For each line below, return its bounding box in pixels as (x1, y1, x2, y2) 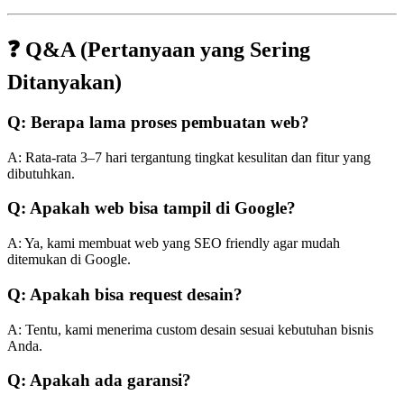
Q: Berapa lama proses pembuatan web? (7, 112, 309, 132)
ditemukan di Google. (7, 252, 131, 268)
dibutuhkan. (7, 165, 75, 181)
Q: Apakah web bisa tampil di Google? (7, 198, 296, 218)
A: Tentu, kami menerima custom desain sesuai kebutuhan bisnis (7, 321, 373, 337)
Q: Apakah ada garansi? (7, 371, 191, 390)
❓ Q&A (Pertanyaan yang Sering (7, 38, 310, 62)
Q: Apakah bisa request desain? (7, 284, 243, 304)
